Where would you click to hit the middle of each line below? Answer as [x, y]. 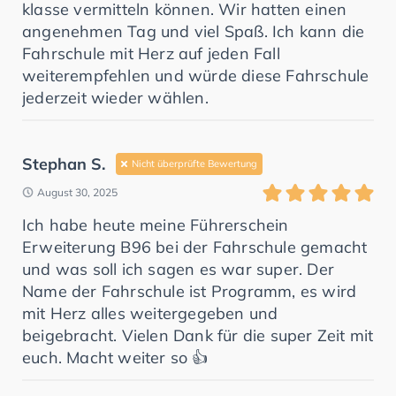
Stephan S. [64, 164]
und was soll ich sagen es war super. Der [179, 269]
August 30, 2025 [77, 192]
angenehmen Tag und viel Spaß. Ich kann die [194, 31]
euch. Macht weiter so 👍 [115, 357]
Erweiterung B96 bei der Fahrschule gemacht [195, 247]
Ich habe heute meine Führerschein [156, 225]
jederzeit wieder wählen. [115, 97]
